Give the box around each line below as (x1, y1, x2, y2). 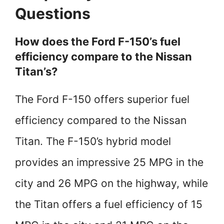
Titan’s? (15, 65, 60, 78)
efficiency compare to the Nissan (15, 50, 192, 63)
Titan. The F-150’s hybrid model (15, 135, 171, 148)
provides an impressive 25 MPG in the (15, 156, 203, 169)
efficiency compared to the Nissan (15, 114, 186, 127)
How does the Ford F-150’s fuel (15, 35, 180, 48)
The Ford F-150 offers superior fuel (15, 93, 189, 106)
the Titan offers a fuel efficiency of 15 (15, 198, 202, 211)
